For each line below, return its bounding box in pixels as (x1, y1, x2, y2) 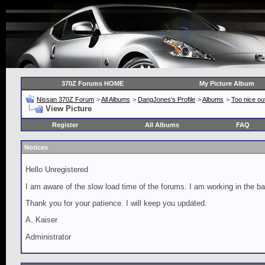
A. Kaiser (25, 215, 57, 225)
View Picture (46, 104, 92, 113)
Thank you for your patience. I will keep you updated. (25, 198, 207, 208)
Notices (24, 144, 48, 151)
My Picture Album (199, 80, 254, 87)
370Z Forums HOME (62, 80, 124, 87)
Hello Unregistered (25, 165, 88, 174)
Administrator (25, 232, 71, 241)
